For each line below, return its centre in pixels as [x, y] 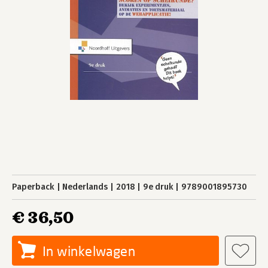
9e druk [158, 187]
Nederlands [85, 187]
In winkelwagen [89, 251]
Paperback [33, 187]
